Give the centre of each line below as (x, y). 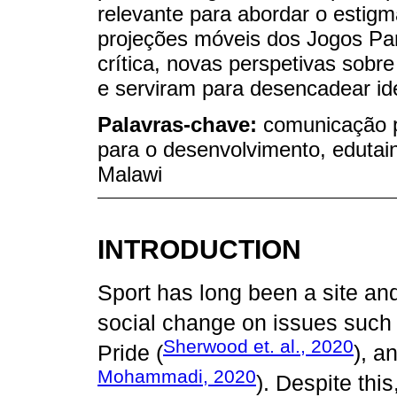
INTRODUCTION (199, 249)
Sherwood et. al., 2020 (258, 346)
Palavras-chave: (180, 124)
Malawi (130, 174)
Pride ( (130, 353)
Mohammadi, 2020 (177, 377)
